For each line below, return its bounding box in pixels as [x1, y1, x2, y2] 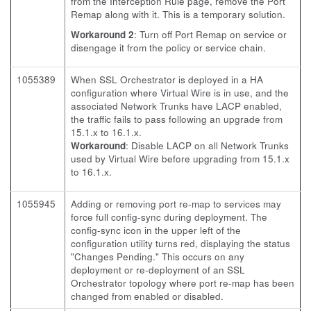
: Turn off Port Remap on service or [134, 28, 287, 41]
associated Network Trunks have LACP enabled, [71, 99, 282, 112]
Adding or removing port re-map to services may [71, 197, 281, 210]
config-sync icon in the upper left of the [71, 224, 241, 237]
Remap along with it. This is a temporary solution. [71, 8, 285, 21]
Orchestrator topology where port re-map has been [71, 276, 294, 289]
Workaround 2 [71, 28, 134, 41]
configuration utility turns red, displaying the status [71, 237, 290, 250]
